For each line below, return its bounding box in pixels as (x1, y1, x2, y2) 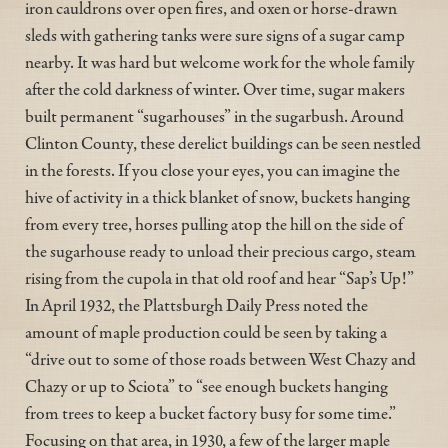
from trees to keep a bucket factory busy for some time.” (25, 401, 396, 424)
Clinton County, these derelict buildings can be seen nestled (25, 131, 421, 154)
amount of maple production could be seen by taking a (25, 320, 387, 343)
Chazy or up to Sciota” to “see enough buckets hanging (25, 374, 388, 397)
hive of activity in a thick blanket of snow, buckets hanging (25, 185, 410, 208)
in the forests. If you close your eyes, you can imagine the (25, 158, 400, 181)
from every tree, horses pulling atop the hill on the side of (25, 212, 403, 235)
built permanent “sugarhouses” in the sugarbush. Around (25, 104, 404, 127)
